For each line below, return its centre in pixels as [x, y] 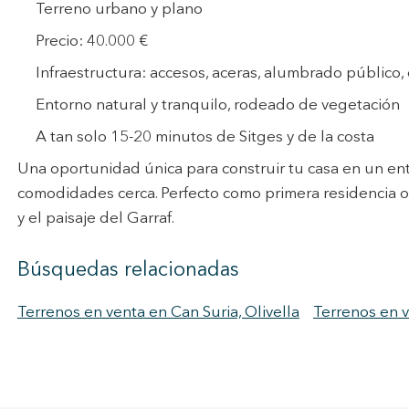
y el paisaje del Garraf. [96, 219]
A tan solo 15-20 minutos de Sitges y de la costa [205, 137]
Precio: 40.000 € [92, 42]
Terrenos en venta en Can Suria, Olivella [158, 313]
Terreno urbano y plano [119, 10]
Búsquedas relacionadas [128, 270]
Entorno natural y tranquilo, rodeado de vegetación [218, 105]
